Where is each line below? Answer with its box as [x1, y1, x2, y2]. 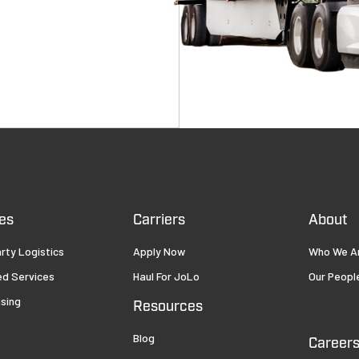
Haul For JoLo [132, 268, 200, 283]
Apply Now [132, 244, 185, 258]
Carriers [132, 210, 185, 230]
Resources [132, 296, 203, 317]
